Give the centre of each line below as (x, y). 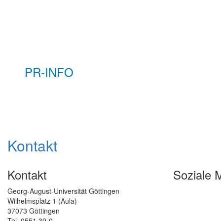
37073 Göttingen (34, 211)
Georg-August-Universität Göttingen (63, 191)
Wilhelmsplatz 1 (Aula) (42, 201)
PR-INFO (49, 72)
